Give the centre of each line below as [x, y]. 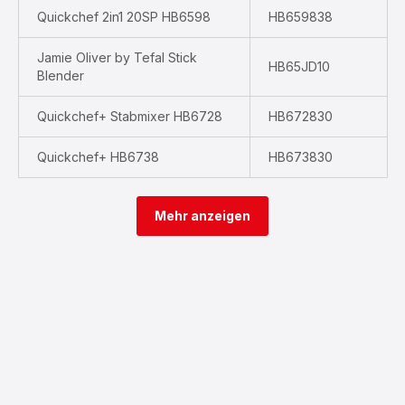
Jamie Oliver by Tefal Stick [117, 57]
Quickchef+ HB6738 [98, 157]
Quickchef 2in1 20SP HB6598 [124, 17]
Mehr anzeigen [202, 216]
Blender [61, 75]
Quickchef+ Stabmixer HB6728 [130, 116]
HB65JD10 [299, 66]
